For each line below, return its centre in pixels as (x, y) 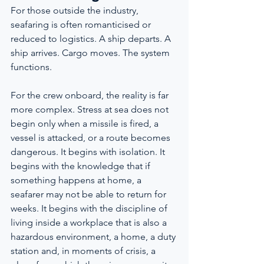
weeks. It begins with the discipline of (90, 208)
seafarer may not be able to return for (90, 194)
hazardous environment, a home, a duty (94, 237)
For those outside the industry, (76, 10)
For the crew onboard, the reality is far (91, 95)
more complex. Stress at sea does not (91, 109)
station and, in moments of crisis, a (84, 251)
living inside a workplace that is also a (90, 222)
